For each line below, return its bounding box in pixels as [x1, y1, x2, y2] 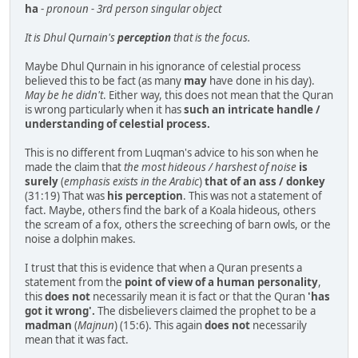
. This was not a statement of [183, 189, 322, 204]
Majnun [78, 318, 114, 333]
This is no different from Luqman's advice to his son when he [25, 145, 319, 161]
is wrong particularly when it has [25, 102, 184, 117]
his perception [107, 189, 183, 204]
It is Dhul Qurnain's [25, 30, 117, 46]
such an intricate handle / [184, 102, 320, 117]
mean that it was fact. [25, 332, 129, 348]
